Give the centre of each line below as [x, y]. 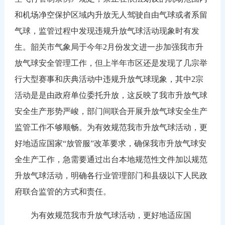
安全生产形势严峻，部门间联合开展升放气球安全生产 [111, 111]
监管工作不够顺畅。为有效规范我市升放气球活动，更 [111, 127]
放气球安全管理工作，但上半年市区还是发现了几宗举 [111, 63]
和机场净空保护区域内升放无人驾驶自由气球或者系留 [111, 15]
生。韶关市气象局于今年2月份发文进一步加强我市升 [109, 47]
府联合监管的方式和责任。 [63, 191]
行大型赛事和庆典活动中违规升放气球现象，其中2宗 [109, 79]
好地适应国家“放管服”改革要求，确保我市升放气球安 [110, 143]
